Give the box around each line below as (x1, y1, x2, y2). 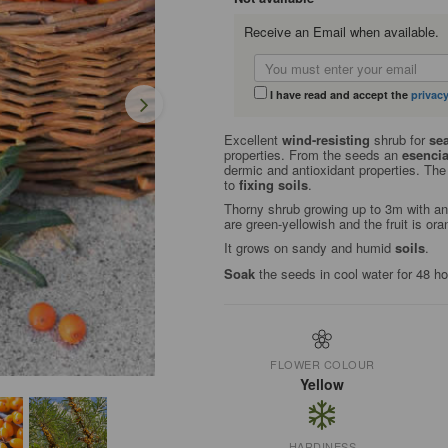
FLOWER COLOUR (270, 356, 375, 372)
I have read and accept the (266, 87, 411, 102)
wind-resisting (281, 130, 370, 149)
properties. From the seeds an (223, 145, 402, 164)
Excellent (223, 130, 282, 149)
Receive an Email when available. (243, 22, 439, 41)
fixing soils (238, 175, 308, 194)
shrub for (369, 130, 425, 149)
